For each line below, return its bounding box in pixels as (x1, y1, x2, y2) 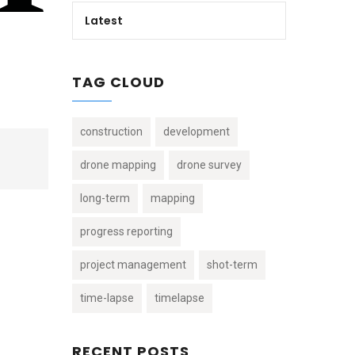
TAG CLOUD (72, 72, 165, 92)
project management (80, 258, 186, 271)
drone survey (177, 158, 242, 171)
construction (80, 125, 143, 138)
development (163, 125, 230, 138)
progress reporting (80, 225, 173, 238)
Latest (85, 13, 123, 29)
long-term (80, 192, 130, 204)
